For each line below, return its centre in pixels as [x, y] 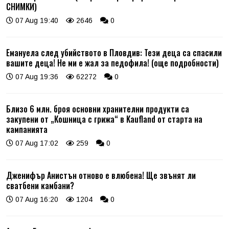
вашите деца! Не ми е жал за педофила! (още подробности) [112, 63]
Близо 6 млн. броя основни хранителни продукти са [98, 109]
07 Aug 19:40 [36, 20]
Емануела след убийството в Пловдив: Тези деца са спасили [114, 52]
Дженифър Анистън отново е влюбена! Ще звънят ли [101, 175]
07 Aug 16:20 [36, 199]
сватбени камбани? [40, 185]
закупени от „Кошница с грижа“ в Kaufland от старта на [104, 119]
